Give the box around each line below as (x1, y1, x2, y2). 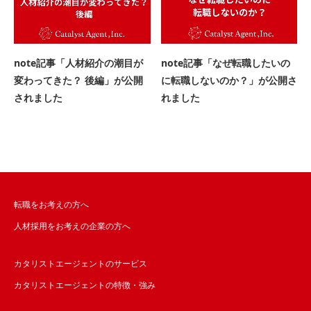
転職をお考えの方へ (14, 199, 89, 211)
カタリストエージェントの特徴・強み (14, 279, 155, 292)
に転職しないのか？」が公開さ (160, 74, 297, 87)
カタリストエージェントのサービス (14, 258, 147, 270)
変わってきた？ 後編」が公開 (14, 74, 143, 87)
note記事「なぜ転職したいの (160, 56, 290, 70)
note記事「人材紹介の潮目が (14, 56, 143, 70)
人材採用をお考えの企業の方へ (14, 220, 131, 233)
